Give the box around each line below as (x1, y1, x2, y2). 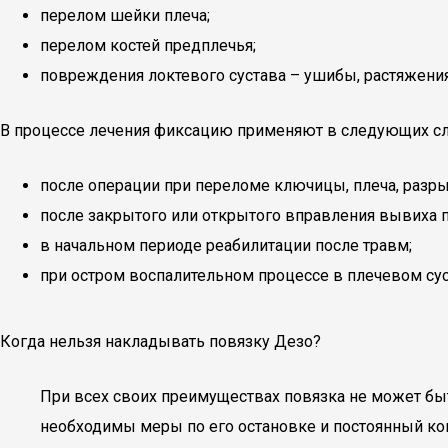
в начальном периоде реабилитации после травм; (40, 236, 412, 255)
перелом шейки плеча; (40, 6, 210, 25)
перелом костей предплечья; (40, 36, 256, 55)
